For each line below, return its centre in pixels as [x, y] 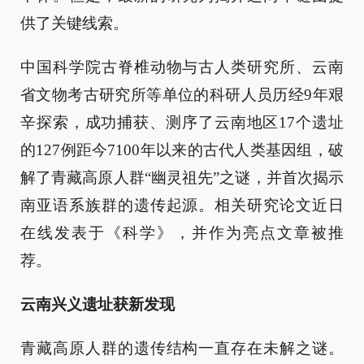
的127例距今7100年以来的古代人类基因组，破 [182, 150]
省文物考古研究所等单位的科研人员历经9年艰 [182, 95]
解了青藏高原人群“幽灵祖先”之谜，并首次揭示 [182, 178]
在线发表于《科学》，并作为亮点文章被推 [182, 233]
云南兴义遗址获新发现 [97, 304]
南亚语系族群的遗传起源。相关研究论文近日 [182, 205]
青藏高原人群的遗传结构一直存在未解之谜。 [182, 348]
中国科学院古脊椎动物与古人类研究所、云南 [182, 67]
